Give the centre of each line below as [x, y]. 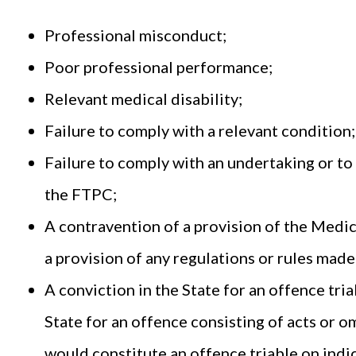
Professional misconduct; [137, 35]
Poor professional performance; [160, 66]
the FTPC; [82, 193]
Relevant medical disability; [145, 98]
